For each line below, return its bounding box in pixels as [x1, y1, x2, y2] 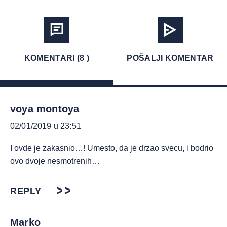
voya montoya [10, 103, 80, 115]
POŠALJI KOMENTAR [127, 54, 214, 62]
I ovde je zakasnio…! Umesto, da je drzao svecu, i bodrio [10, 144, 213, 153]
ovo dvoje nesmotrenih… [10, 157, 100, 165]
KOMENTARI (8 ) [24, 54, 90, 62]
